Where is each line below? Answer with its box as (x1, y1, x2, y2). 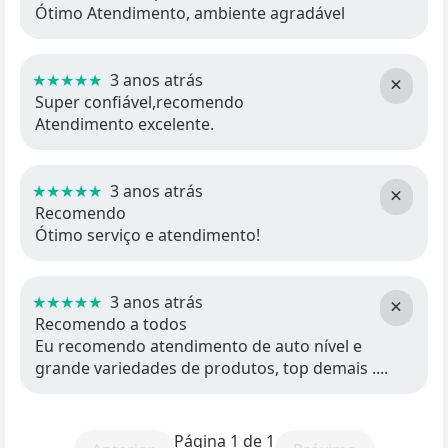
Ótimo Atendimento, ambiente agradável (35, 2, 345, 24)
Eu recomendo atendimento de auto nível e (35, 335, 362, 357)
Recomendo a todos (35, 313, 187, 335)
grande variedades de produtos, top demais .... (35, 357, 388, 379)
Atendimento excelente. (35, 113, 214, 135)
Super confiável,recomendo (35, 91, 244, 113)
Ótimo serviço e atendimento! (35, 224, 260, 246)
